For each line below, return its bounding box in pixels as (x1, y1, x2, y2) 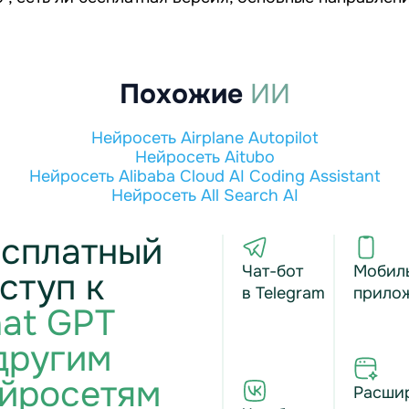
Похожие (119, 77, 250, 111)
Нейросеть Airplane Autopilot (90, 128, 319, 148)
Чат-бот (242, 261, 303, 281)
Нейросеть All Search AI (110, 185, 299, 205)
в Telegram (242, 283, 325, 303)
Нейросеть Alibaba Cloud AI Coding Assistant (28, 166, 381, 186)
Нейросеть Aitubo (134, 147, 275, 167)
